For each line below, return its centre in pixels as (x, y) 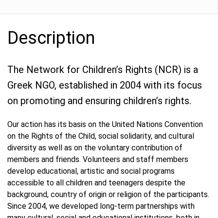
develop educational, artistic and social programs (91, 171)
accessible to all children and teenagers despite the (96, 183)
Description (51, 38)
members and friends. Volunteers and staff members (98, 159)
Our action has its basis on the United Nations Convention (105, 124)
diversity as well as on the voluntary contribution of (95, 148)
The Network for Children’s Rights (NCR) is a (103, 70)
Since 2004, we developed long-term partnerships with (101, 206)
